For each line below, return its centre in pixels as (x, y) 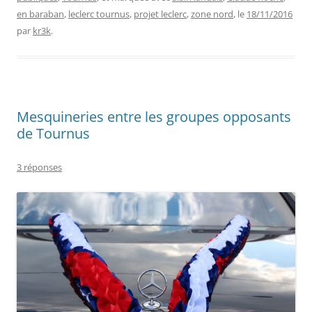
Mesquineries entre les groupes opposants (154, 116)
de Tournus (53, 133)
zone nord (212, 14)
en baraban (40, 14)
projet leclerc (160, 14)
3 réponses (39, 167)
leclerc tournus (99, 14)
